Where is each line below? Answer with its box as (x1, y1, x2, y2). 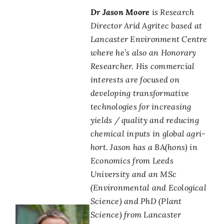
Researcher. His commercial (90, 60, 195, 71)
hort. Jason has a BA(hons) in (90, 141, 197, 152)
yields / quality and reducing (90, 114, 199, 125)
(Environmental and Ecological (90, 182, 206, 192)
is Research (149, 6, 194, 17)
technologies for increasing (90, 101, 191, 111)
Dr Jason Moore (90, 6, 150, 17)
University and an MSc (90, 168, 177, 179)
